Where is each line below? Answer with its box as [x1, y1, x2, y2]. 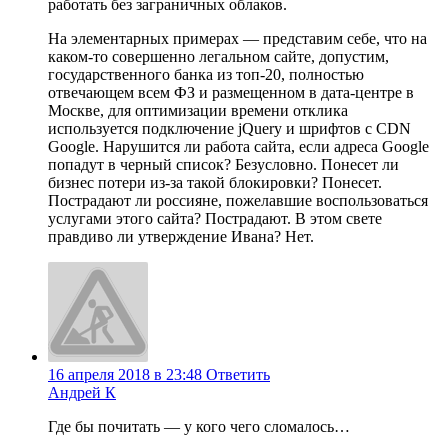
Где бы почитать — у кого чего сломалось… [48, 417, 350, 435]
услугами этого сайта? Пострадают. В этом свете [48, 209, 382, 227]
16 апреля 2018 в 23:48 [48, 365, 202, 383]
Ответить [206, 365, 270, 383]
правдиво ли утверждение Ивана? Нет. [48, 227, 314, 245]
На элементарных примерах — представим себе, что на [48, 29, 427, 47]
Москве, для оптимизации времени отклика [48, 101, 348, 119]
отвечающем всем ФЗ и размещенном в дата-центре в [48, 83, 414, 101]
